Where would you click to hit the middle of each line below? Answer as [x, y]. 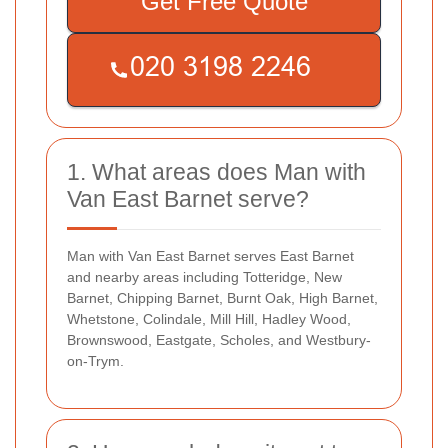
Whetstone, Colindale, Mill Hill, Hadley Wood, [209, 319]
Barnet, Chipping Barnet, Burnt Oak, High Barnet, [222, 298]
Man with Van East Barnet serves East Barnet [210, 256]
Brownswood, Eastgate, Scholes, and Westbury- [219, 340]
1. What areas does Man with [216, 172]
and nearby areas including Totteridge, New [204, 277]
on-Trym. [95, 361]
